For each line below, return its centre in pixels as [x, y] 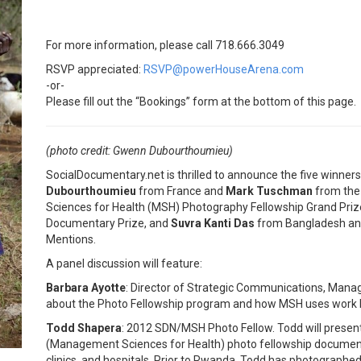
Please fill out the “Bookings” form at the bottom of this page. [201, 102]
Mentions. [71, 240]
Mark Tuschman [269, 191]
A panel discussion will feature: [124, 264]
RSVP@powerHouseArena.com [224, 70]
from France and [181, 191]
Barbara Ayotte [86, 288]
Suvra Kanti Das [213, 224]
